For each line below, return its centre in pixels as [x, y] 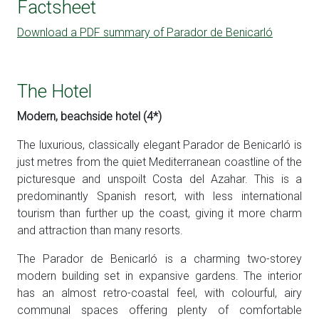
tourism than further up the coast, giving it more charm [159, 214]
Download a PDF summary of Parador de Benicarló [145, 33]
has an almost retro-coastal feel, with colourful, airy [159, 293]
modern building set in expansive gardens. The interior [159, 276]
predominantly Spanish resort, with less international [159, 197]
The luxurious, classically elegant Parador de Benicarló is [159, 145]
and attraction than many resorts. [100, 231]
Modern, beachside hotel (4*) [89, 117]
